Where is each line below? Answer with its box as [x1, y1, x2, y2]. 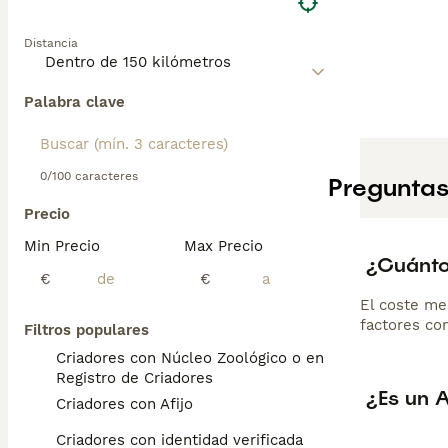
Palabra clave [24, 93, 125, 111]
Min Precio [24, 237, 100, 255]
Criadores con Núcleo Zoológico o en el [56, 349, 342, 367]
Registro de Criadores [56, 369, 213, 387]
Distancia [24, 36, 78, 50]
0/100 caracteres [40, 169, 138, 183]
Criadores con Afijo [56, 395, 193, 413]
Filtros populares [24, 321, 149, 339]
